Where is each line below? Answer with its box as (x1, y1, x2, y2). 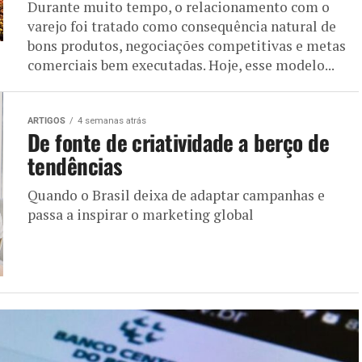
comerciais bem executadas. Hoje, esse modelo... (27, 55, 335, 74)
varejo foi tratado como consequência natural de (27, 16, 336, 36)
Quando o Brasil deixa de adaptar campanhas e (27, 185, 325, 204)
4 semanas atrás (78, 115, 146, 126)
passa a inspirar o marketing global (27, 204, 254, 224)
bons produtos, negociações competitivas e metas (27, 36, 346, 55)
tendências (27, 149, 123, 182)
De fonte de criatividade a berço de (27, 125, 329, 158)
